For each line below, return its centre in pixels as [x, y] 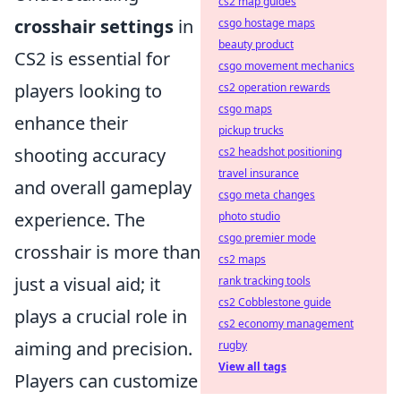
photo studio [249, 216]
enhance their [71, 123]
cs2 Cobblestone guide [275, 302]
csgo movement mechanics [286, 66]
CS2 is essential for [92, 59]
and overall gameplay [103, 188]
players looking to [88, 91]
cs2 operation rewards [274, 87]
